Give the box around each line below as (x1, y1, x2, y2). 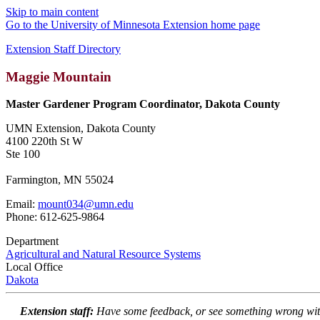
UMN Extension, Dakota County (6, 122, 156, 135)
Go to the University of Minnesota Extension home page (6, 19, 260, 31)
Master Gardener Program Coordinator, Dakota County (6, 98, 280, 111)
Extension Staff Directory (6, 43, 121, 55)
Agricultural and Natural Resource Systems (6, 248, 201, 261)
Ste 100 (6, 148, 40, 161)
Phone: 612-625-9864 (6, 211, 104, 224)
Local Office (6, 261, 63, 274)
